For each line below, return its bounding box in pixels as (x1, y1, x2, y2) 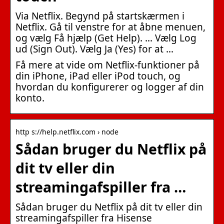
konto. (15, 91, 44, 104)
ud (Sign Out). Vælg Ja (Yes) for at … (15, 42, 173, 55)
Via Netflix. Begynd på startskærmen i (15, 9, 184, 22)
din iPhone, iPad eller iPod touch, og (15, 69, 180, 82)
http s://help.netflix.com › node (15, 126, 118, 136)
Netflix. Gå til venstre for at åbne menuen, (15, 20, 205, 33)
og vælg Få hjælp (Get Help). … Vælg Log (15, 31, 196, 44)
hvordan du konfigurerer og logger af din (15, 80, 204, 93)
